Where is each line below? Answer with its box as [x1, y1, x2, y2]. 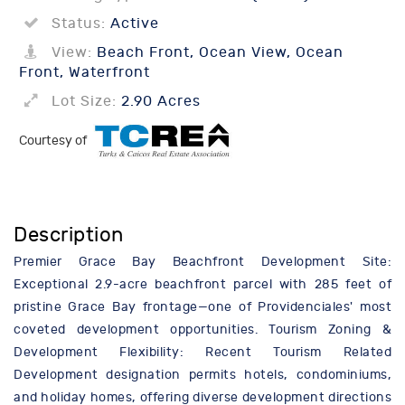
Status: [52, 15, 106, 32]
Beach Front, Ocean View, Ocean [92, 44, 344, 61]
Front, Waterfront [19, 64, 150, 80]
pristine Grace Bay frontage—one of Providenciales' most [14, 299, 391, 316]
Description [14, 223, 124, 248]
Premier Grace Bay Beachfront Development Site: [14, 254, 391, 270]
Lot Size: [52, 93, 117, 109]
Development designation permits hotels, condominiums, [14, 367, 391, 383]
